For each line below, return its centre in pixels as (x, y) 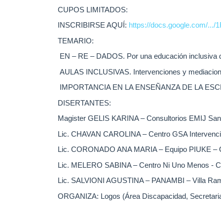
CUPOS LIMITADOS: (93, 9)
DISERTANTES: (84, 103)
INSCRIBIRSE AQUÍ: (93, 25)
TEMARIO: (76, 40)
